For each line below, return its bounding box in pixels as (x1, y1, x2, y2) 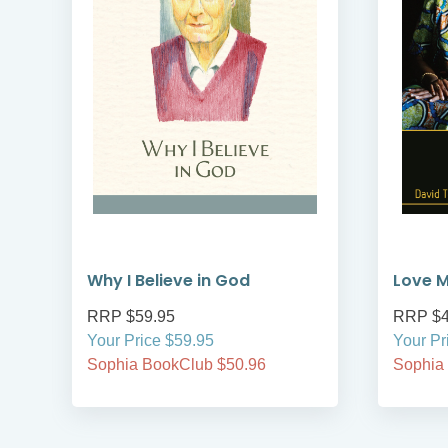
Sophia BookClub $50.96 (87, 356, 266, 374)
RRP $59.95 (87, 308, 175, 326)
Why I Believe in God (87, 269, 250, 293)
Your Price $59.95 (87, 332, 214, 350)
